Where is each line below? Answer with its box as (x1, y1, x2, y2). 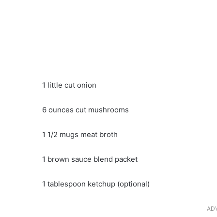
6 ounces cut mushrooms (42, 105, 129, 115)
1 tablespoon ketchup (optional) (42, 179, 150, 189)
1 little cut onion (42, 80, 96, 90)
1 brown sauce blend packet (42, 155, 138, 164)
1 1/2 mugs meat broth (42, 130, 118, 139)
